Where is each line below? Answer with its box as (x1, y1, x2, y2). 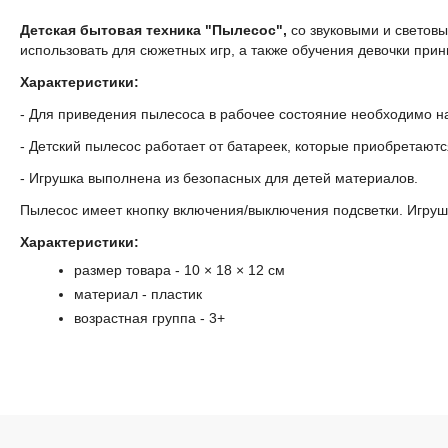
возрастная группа (74, 310, 197, 327)
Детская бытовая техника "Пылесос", (20, 22, 292, 39)
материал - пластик (74, 286, 203, 303)
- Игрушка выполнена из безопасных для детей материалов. (20, 170, 419, 187)
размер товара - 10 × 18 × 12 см (74, 262, 286, 279)
